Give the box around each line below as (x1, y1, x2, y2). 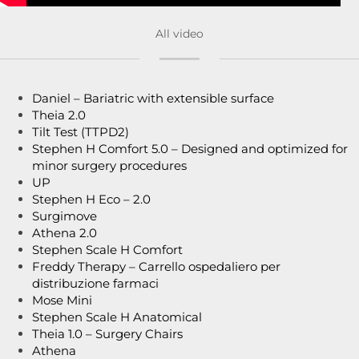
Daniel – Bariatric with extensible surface (32, 91, 274, 106)
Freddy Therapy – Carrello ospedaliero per (32, 259, 280, 274)
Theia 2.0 (32, 107, 86, 123)
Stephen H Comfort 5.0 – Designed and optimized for (32, 141, 348, 156)
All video (155, 26, 204, 41)
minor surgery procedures (32, 158, 187, 173)
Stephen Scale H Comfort (32, 242, 183, 257)
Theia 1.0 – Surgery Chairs (32, 326, 183, 341)
